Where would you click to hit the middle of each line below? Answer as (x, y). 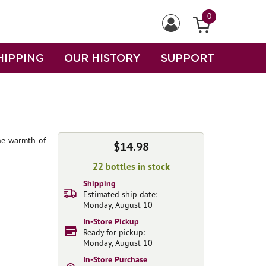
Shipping (99, 183)
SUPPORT (188, 58)
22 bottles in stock (131, 166)
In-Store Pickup (111, 221)
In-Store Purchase (115, 259)
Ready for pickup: (114, 232)
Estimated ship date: (120, 194)
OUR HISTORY (102, 58)
